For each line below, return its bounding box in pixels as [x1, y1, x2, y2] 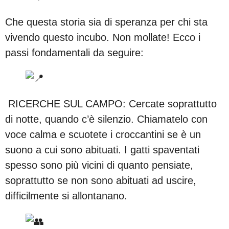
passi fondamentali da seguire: [5, 47, 144, 58]
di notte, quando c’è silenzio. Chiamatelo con [5, 113, 208, 125]
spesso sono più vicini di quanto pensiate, [5, 159, 193, 171]
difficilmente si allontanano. [5, 190, 127, 201]
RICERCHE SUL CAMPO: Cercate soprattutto [5, 98, 217, 109]
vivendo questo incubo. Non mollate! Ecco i [5, 31, 200, 43]
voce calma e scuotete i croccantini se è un [5, 128, 201, 140]
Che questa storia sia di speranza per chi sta [5, 16, 208, 28]
